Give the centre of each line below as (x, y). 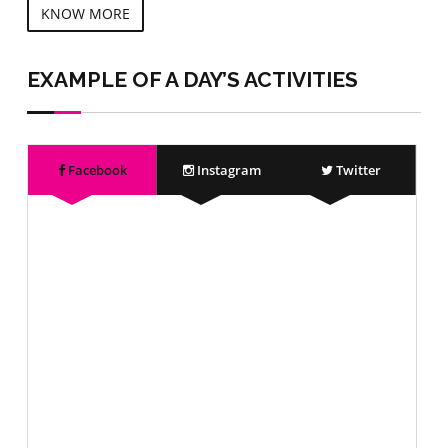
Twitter (356, 169)
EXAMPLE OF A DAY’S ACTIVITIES (192, 79)
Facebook (95, 169)
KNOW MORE (85, 13)
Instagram (227, 169)
